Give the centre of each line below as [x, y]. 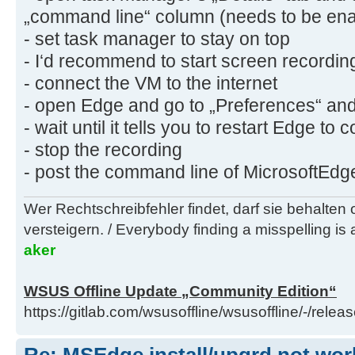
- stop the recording [103, 149]
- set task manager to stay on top [157, 38]
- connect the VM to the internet [151, 83]
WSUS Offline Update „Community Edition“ [180, 292]
